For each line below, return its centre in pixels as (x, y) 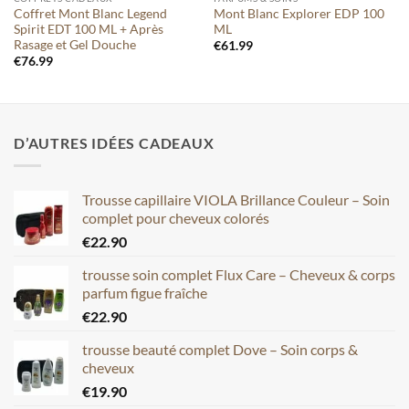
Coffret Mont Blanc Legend (90, 14)
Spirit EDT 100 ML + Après (88, 30)
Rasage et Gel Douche (74, 45)
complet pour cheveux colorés (176, 217)
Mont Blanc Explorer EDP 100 (299, 14)
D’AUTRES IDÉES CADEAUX (114, 143)
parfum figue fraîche (145, 292)
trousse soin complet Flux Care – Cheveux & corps (239, 274)
